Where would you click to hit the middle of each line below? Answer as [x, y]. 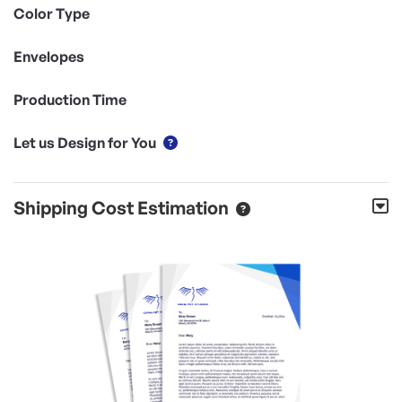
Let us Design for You [85, 142]
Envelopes [49, 56]
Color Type [52, 13]
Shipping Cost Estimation [121, 207]
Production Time [70, 99]
